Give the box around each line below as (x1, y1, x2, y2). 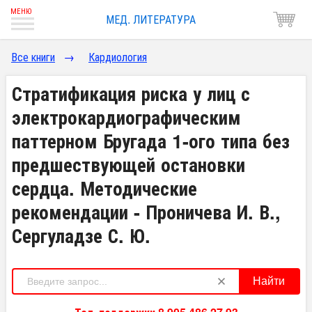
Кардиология (88, 49, 147, 65)
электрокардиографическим (12, 103, 241, 130)
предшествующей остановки (12, 150, 245, 178)
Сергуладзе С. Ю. (12, 221, 150, 249)
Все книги (11, 49, 55, 65)
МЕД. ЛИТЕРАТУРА (105, 11, 196, 27)
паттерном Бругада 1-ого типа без (12, 127, 290, 154)
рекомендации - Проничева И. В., (12, 198, 281, 225)
